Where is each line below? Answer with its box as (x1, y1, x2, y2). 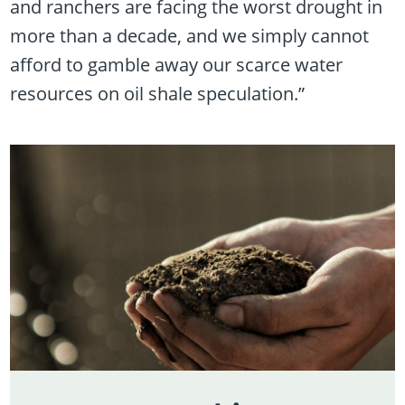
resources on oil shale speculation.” (10, 81, 306, 107)
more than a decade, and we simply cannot (10, 24, 370, 49)
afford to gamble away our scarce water (10, 52, 344, 78)
